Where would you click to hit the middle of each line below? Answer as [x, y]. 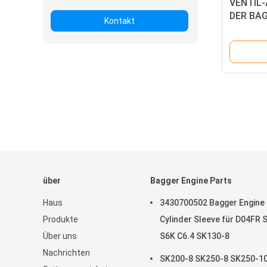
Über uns [60, 236]
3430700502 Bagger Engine [212, 203]
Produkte [60, 219]
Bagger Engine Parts [191, 181]
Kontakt [119, 21]
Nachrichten [66, 253]
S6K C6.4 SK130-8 [195, 236]
